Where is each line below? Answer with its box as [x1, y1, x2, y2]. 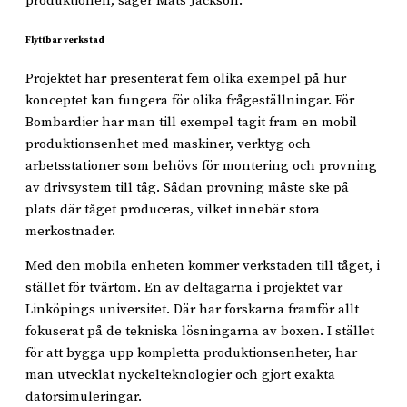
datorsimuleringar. [25, 387, 142, 405]
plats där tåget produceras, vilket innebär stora [25, 201, 320, 219]
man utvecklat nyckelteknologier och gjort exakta [25, 365, 335, 383]
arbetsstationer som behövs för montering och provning [25, 157, 377, 175]
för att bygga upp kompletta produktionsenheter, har [25, 343, 357, 362]
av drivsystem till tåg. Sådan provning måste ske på [25, 179, 349, 197]
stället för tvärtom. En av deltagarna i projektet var [25, 278, 342, 296]
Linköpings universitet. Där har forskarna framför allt [25, 300, 359, 318]
